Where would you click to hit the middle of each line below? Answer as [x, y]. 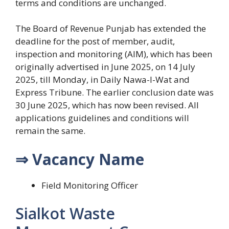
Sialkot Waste [65, 214]
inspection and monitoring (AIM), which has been [114, 54]
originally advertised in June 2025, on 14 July [105, 67]
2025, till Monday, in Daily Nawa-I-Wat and [102, 80]
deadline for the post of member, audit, [95, 41]
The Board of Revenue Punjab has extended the [111, 29]
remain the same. [50, 131]
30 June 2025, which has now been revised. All [107, 105]
